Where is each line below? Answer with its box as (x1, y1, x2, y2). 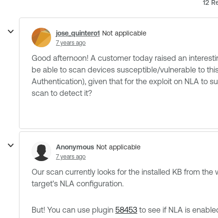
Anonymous (56, 143, 94, 151)
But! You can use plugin (32, 205, 115, 214)
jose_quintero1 (56, 29, 100, 37)
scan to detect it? (32, 89, 92, 97)
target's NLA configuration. (32, 179, 124, 188)
